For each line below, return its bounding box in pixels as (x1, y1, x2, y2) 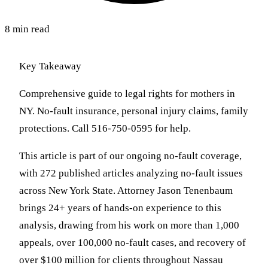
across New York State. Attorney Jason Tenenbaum (19, 185, 233, 197)
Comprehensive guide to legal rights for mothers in (19, 88, 235, 100)
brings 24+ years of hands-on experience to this (19, 202, 221, 214)
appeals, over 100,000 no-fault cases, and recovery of (19, 237, 246, 249)
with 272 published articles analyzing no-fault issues (19, 167, 243, 179)
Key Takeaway (19, 60, 81, 72)
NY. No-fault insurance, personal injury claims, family (19, 105, 248, 117)
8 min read (5, 23, 50, 35)
